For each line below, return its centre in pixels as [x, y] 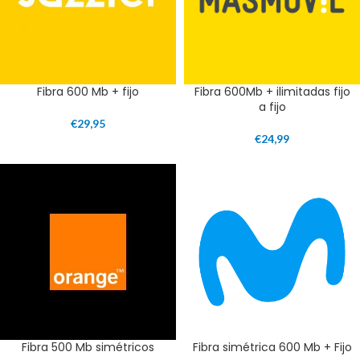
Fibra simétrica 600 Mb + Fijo [272, 348]
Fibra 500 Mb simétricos [88, 348]
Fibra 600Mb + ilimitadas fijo [272, 92]
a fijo [272, 107]
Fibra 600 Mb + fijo [88, 92]
